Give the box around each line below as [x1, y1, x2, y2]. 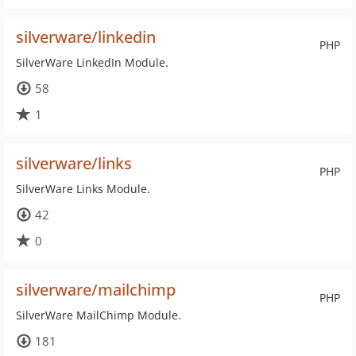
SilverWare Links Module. [16, 181, 150, 196]
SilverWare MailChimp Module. [16, 308, 181, 323]
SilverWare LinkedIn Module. [16, 55, 168, 70]
